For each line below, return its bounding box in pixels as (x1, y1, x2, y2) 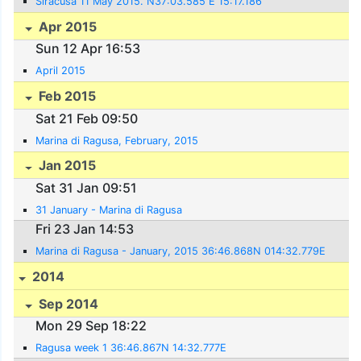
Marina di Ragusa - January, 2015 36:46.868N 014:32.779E (35, 245, 326, 258)
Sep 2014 (35, 295, 99, 312)
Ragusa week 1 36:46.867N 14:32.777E (35, 342, 227, 355)
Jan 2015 (35, 157, 97, 174)
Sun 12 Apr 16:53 (35, 40, 141, 57)
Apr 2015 (35, 19, 98, 35)
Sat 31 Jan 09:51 (35, 179, 138, 196)
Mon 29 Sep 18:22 (35, 317, 147, 334)
